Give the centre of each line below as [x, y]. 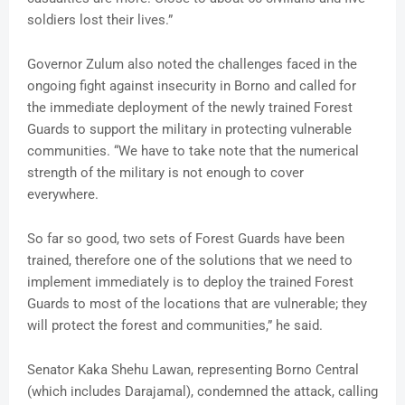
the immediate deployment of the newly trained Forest [190, 108]
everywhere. [63, 195]
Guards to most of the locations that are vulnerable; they [197, 304]
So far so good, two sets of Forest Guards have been [186, 239]
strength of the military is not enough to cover [165, 173]
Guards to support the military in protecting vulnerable [189, 130]
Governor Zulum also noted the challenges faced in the [192, 65]
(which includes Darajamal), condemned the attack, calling [202, 392]
